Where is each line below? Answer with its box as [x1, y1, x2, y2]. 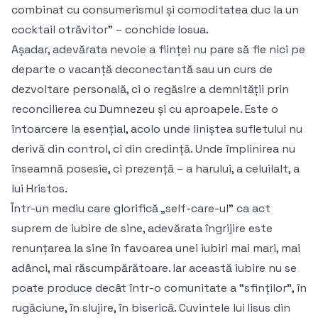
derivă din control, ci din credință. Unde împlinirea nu [11, 141, 295, 157]
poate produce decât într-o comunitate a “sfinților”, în [11, 280, 307, 296]
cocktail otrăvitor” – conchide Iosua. [11, 22, 209, 38]
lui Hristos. [11, 181, 67, 197]
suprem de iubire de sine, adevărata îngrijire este [11, 221, 273, 236]
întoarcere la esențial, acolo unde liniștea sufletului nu [11, 121, 302, 137]
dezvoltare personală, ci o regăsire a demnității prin [11, 82, 289, 97]
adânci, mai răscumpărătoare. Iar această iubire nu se [11, 261, 297, 276]
